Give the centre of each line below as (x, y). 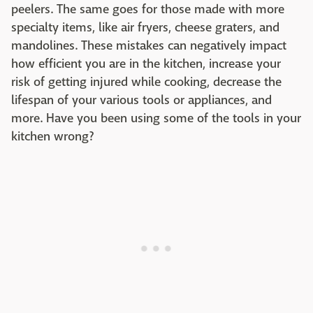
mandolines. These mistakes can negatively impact (149, 45)
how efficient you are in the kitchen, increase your (146, 64)
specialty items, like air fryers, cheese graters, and (145, 27)
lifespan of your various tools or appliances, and (141, 100)
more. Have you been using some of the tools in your (156, 118)
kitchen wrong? (54, 136)
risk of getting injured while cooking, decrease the (146, 82)
